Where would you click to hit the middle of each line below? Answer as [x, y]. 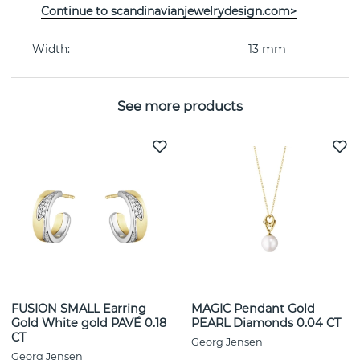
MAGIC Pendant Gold [253, 309]
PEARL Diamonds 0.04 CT [266, 323]
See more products [180, 106]
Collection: [62, 17]
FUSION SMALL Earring [79, 309]
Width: [51, 49]
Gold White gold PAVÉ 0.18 [89, 323]
